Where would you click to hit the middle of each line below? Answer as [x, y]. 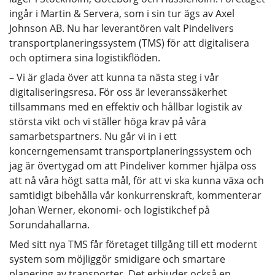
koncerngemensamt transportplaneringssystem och [130, 151]
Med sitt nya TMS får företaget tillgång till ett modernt [133, 244]
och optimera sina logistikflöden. [85, 57]
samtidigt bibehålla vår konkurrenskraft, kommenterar [135, 195]
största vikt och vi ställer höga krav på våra [108, 121]
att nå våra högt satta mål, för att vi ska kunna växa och [137, 180]
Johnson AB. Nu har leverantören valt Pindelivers [122, 28]
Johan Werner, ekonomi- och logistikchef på [110, 210]
